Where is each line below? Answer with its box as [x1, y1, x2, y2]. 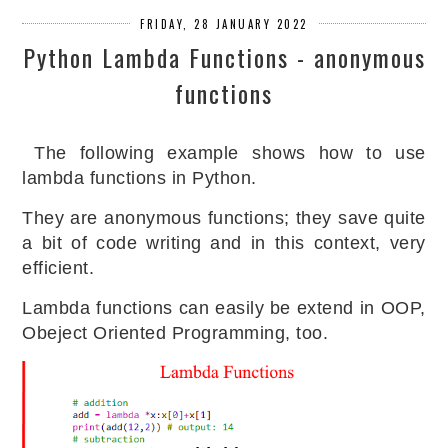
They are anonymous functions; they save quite [22, 208, 426, 229]
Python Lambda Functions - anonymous [22, 39, 426, 76]
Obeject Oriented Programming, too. [22, 323, 329, 344]
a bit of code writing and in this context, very [22, 233, 426, 254]
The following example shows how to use [34, 143, 426, 164]
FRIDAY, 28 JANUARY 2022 [140, 16, 308, 33]
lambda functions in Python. [22, 168, 257, 189]
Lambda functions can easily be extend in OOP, [22, 298, 426, 319]
